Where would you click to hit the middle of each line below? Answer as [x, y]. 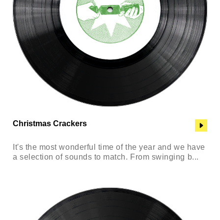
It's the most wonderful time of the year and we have [109, 147]
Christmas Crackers [50, 123]
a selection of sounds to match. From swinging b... [106, 157]
